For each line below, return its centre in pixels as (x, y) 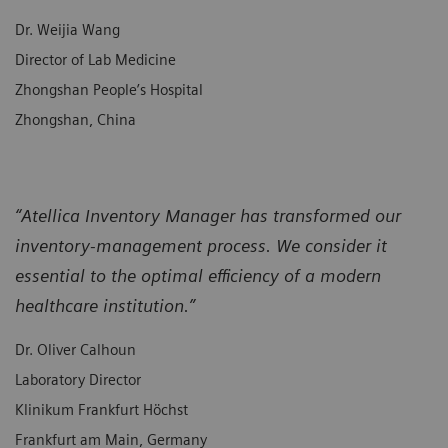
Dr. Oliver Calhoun (75, 349)
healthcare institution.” (107, 305)
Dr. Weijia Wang (67, 29)
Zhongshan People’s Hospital (109, 89)
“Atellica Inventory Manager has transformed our (208, 215)
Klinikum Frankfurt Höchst (101, 409)
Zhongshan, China (75, 119)
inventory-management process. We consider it (201, 245)
